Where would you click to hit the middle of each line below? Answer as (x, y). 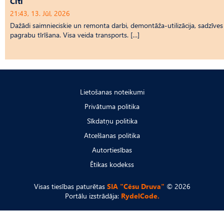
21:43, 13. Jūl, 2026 (40, 13)
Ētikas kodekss (112, 164)
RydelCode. (140, 196)
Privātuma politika (112, 106)
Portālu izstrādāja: (93, 196)
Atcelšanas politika (112, 135)
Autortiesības (112, 150)
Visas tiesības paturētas (70, 186)
